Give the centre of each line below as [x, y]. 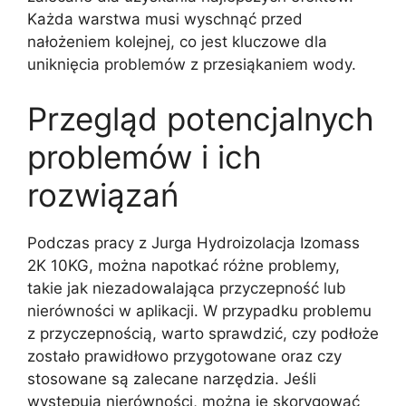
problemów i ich [145, 156]
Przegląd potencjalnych [201, 118]
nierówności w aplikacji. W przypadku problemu [199, 310]
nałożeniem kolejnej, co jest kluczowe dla [177, 42]
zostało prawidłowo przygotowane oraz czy [184, 356]
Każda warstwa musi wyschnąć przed [165, 19]
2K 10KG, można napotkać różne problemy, [184, 265]
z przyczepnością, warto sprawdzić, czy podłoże [203, 333]
